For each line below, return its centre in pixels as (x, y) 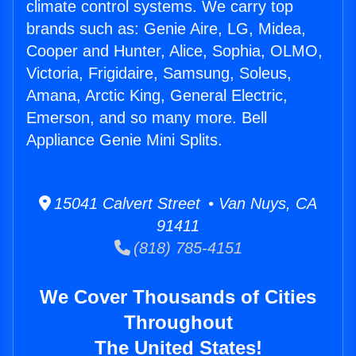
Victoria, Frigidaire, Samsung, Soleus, (159, 74)
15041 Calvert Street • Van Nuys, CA (184, 204)
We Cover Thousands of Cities (178, 297)
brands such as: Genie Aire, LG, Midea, (166, 29)
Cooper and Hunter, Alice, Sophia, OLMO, (174, 51)
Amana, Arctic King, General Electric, (157, 96)
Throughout (178, 323)
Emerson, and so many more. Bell (147, 118)
